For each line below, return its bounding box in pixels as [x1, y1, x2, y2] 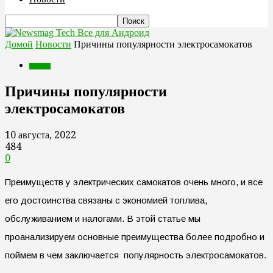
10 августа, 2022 [5, 129, 76, 141]
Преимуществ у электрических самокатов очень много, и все [5, 176, 263, 187]
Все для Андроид [77, 27, 149, 38]
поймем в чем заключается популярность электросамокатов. [5, 249, 266, 260]
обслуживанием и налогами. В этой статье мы [5, 213, 200, 224]
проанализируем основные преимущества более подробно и [5, 231, 264, 242]
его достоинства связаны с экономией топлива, [5, 194, 207, 205]
